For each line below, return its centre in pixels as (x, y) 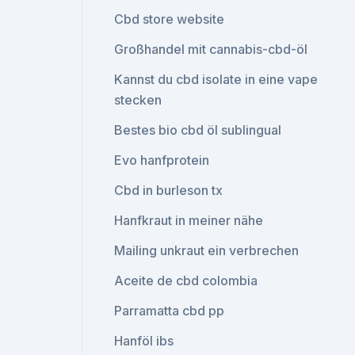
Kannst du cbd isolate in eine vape (216, 79)
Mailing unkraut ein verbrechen (207, 250)
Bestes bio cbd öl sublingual (198, 130)
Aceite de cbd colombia (186, 281)
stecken (138, 100)
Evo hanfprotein (162, 160)
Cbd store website (170, 19)
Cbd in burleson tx (169, 190)
